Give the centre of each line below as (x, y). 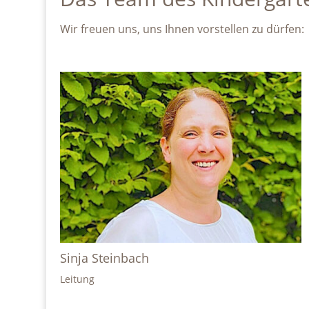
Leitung (78, 279)
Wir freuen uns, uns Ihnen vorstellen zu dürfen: (182, 29)
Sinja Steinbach (105, 258)
